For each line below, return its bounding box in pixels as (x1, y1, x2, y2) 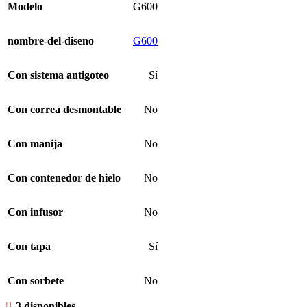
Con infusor (8, 206, 63, 219)
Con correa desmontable (8, 103, 121, 116)
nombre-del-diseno (8, 35, 94, 47)
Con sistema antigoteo (8, 69, 109, 82)
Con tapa (8, 241, 51, 253)
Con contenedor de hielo (8, 172, 121, 184)
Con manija (8, 138, 62, 150)
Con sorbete (8, 275, 64, 287)
